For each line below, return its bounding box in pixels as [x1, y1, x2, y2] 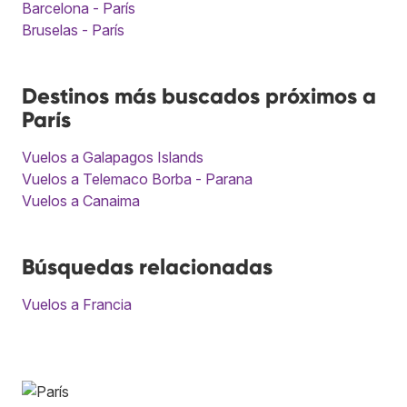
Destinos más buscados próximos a [22, 82, 376, 109]
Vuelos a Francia [22, 294, 132, 313]
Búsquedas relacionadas [22, 253, 273, 280]
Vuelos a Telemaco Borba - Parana [22, 169, 253, 188]
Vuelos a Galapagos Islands [22, 147, 203, 166]
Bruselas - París [22, 20, 124, 39]
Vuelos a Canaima [22, 191, 140, 210]
